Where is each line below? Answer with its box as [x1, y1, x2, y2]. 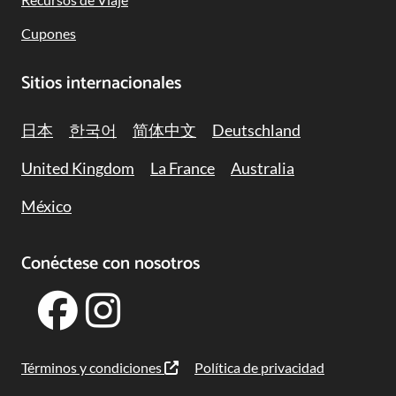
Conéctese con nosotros [21, 248, 200, 278]
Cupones [21, 25, 76, 42]
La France [150, 157, 215, 178]
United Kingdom [21, 157, 134, 178]
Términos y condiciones [21, 359, 164, 377]
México [21, 196, 72, 217]
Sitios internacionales [21, 69, 181, 99]
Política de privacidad [194, 359, 324, 377]
